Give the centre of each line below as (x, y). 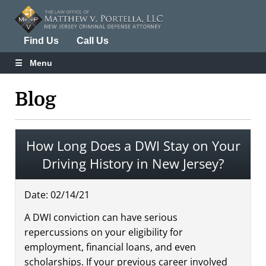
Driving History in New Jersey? (133, 163)
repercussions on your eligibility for (104, 232)
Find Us (41, 40)
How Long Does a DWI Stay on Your (133, 145)
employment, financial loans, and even (110, 247)
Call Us (93, 40)
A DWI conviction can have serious (101, 217)
